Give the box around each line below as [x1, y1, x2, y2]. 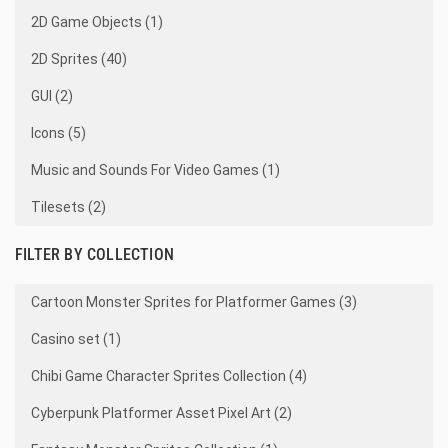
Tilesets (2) [31, 199, 106, 215]
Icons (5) [31, 125, 86, 141]
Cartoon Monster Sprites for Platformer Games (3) [31, 294, 357, 310]
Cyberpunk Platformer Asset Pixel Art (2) [31, 405, 292, 421]
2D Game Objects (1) [31, 14, 163, 30]
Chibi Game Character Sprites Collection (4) [31, 368, 307, 384]
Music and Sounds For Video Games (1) [31, 162, 280, 178]
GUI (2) [31, 88, 73, 104]
